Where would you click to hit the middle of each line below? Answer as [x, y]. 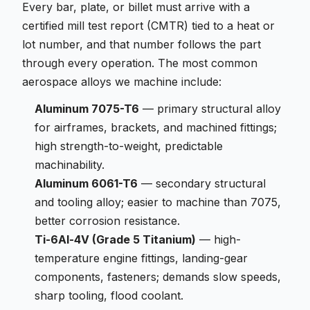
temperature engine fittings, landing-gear [141, 258]
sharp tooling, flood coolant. [109, 295]
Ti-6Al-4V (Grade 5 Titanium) [115, 239]
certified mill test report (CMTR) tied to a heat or [148, 26]
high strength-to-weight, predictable [129, 146]
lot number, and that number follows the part [142, 44]
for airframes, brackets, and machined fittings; [156, 127]
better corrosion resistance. [107, 221]
